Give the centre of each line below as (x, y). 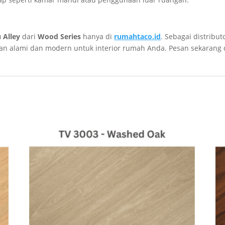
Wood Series (60, 37)
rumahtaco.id (138, 37)
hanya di (98, 37)
